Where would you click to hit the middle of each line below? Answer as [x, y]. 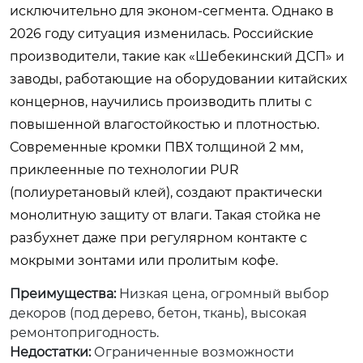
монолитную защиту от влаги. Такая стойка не [165, 215]
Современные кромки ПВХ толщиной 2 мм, [156, 147]
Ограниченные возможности [192, 352]
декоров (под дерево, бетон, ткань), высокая [158, 313]
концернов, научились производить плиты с [161, 101]
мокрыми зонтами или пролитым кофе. [144, 260]
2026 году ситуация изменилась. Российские [162, 33]
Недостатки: [50, 352]
